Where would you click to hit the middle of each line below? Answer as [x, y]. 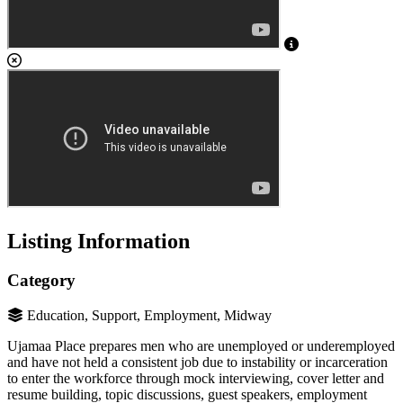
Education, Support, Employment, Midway [149, 316]
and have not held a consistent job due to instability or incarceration [197, 363]
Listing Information [99, 241]
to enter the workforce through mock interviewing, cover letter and [196, 379]
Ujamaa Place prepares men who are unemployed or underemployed [201, 346]
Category [41, 281]
